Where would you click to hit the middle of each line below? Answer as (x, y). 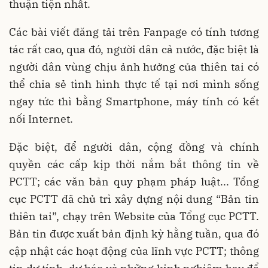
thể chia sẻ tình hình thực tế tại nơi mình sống (134, 84)
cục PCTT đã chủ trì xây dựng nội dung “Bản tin (134, 199)
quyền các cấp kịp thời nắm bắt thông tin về (134, 165)
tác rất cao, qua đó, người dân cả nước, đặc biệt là (134, 50)
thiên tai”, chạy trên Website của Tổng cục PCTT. (134, 217)
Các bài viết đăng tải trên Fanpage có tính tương (134, 32)
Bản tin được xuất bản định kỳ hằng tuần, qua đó (134, 234)
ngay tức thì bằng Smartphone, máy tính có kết (134, 102)
